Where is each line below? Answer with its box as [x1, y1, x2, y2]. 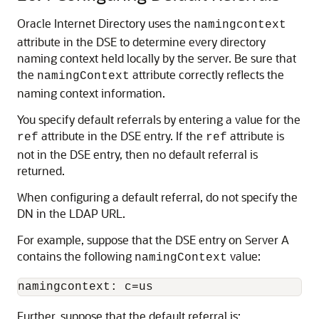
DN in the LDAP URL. [17, 206, 125, 221]
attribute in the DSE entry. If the [38, 128, 206, 143]
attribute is [227, 128, 284, 143]
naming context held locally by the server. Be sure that [17, 51, 296, 66]
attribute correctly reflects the [130, 67, 284, 82]
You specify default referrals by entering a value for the [17, 112, 300, 127]
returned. [17, 163, 65, 178]
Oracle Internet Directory [17, 16, 145, 31]
